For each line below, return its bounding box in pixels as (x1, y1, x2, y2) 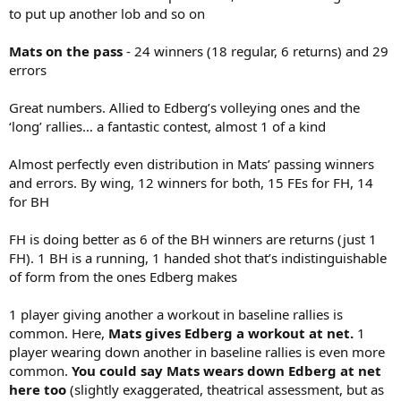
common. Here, (9, 324, 108, 342)
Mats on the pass (9, 42, 123, 60)
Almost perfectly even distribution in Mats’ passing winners (9, 155, 374, 173)
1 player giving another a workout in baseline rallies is (9, 305, 343, 323)
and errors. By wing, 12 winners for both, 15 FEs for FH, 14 (9, 174, 373, 192)
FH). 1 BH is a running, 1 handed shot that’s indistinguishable (9, 249, 387, 267)
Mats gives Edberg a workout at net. (108, 324, 354, 342)
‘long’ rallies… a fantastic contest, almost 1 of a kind (9, 117, 326, 135)
